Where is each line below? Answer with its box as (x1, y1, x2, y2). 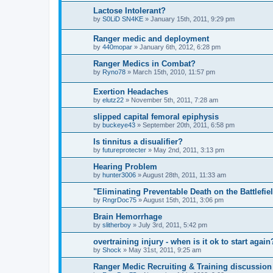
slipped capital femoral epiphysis (93, 112, 219, 121)
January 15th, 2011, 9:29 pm (151, 15, 235, 23)
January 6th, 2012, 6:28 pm (140, 43, 221, 51)
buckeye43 (102, 121, 135, 129)
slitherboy (102, 221, 131, 229)
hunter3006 (102, 171, 136, 179)
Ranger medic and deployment (93, 34, 209, 43)
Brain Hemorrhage (93, 211, 162, 221)
